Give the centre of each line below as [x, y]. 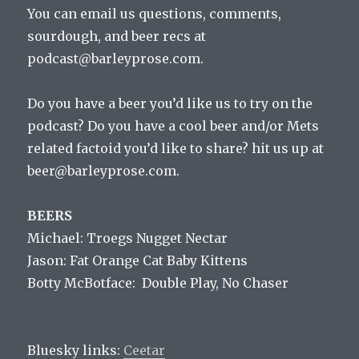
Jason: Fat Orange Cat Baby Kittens [138, 261]
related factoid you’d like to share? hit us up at [176, 149]
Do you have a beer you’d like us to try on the [170, 104]
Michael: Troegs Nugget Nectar [128, 238]
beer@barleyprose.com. [104, 171]
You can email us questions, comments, [155, 14]
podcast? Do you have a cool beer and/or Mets [173, 126]
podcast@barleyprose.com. [116, 59]
